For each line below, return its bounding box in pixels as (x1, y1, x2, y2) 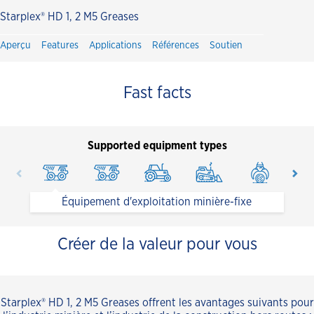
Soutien (210, 41, 243, 50)
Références (152, 41, 199, 50)
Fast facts (123, 85, 191, 102)
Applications (89, 41, 142, 50)
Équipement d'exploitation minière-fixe (62, 196, 252, 207)
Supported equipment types (87, 140, 227, 151)
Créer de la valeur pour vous (57, 236, 257, 253)
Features (41, 41, 78, 50)
